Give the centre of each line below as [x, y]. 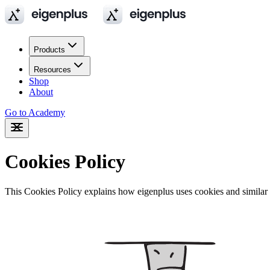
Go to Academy [35, 112]
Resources [52, 70]
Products [49, 50]
